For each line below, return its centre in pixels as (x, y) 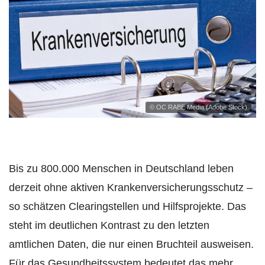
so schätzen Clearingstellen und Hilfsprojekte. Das (127, 206)
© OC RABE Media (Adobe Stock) (198, 107)
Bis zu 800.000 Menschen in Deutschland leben (121, 168)
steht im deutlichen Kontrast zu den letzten (109, 225)
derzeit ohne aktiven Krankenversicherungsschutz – (131, 187)
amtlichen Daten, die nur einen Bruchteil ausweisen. (131, 244)
